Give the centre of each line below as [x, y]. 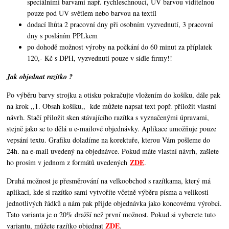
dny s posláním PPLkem [63, 35]
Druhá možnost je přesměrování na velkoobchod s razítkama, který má [109, 180]
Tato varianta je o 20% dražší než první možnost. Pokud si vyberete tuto [111, 214]
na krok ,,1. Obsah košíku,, [47, 106]
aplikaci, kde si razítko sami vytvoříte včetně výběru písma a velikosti [108, 192]
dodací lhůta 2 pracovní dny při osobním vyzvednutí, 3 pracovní [120, 24]
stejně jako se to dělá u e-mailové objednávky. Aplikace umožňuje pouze [112, 128]
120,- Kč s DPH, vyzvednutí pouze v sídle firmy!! [100, 58]
